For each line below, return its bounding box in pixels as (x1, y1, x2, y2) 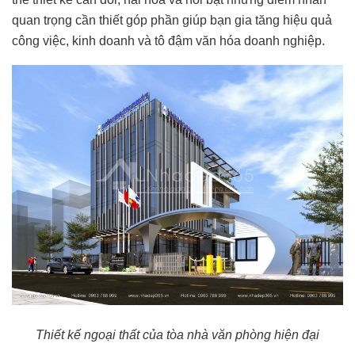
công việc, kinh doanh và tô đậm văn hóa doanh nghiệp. (12, 33, 325, 48)
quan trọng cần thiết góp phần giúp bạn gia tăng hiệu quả (12, 13, 332, 27)
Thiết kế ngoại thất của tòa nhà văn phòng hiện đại (36, 327, 319, 342)
